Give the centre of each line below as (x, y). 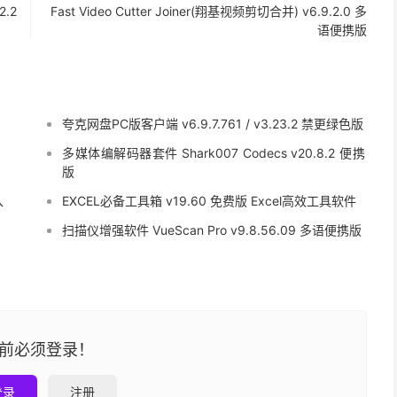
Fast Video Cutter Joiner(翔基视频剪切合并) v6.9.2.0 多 (209, 11)
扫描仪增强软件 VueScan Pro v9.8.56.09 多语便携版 (211, 230)
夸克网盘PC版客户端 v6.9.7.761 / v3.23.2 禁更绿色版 (212, 123)
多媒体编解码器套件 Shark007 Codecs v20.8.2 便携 (214, 152)
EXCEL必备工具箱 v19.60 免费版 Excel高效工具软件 (209, 200)
